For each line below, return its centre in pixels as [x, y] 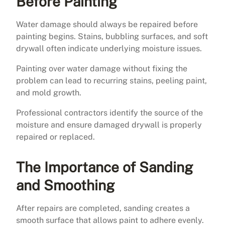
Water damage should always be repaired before [107, 24]
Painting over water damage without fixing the [102, 68]
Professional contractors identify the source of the [109, 113]
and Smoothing [65, 185]
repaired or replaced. [55, 137]
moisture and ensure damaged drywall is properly [109, 125]
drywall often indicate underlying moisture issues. [109, 48]
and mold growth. [49, 92]
